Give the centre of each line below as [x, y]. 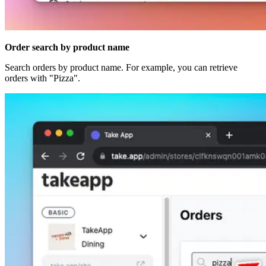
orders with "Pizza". [42, 78]
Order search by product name [67, 47]
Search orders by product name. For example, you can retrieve [121, 67]
